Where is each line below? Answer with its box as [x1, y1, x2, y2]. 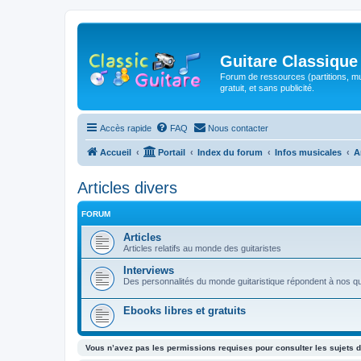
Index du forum [197, 147, 263, 157]
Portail [158, 147, 185, 157]
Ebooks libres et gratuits [123, 305, 246, 317]
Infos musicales [275, 147, 342, 157]
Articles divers [77, 179, 177, 197]
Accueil [100, 147, 131, 157]
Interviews [123, 264, 174, 276]
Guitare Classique [220, 52, 358, 70]
